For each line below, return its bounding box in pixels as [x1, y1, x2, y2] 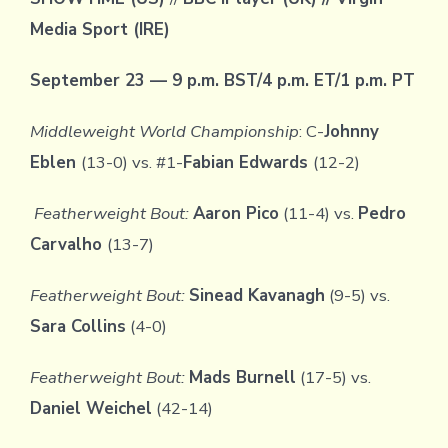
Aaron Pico [192, 202, 279, 226]
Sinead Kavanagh [188, 284, 325, 308]
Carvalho [29, 233, 107, 257]
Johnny [323, 120, 379, 144]
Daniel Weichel [29, 397, 152, 421]
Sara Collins [29, 315, 126, 339]
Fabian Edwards [182, 151, 313, 175]
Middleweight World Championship [29, 120, 299, 144]
